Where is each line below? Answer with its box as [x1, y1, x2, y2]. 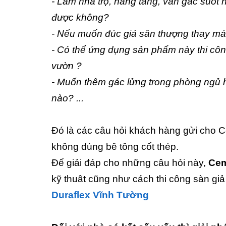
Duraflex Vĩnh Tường [51, 190, 149, 200]
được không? [51, 12, 109, 23]
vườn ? [51, 61, 82, 71]
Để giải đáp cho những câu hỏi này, [51, 157, 208, 168]
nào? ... [51, 93, 84, 103]
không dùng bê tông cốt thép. [51, 141, 179, 152]
